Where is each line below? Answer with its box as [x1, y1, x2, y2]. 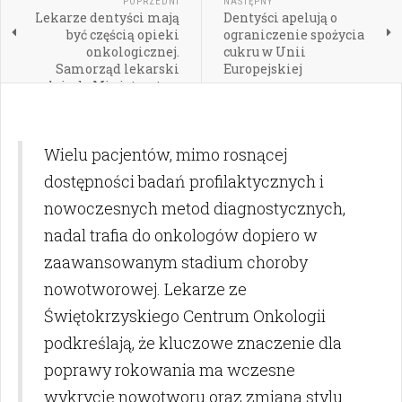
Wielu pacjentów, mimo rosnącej [44, 144, 287, 166]
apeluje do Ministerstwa [25, 77, 179, 95]
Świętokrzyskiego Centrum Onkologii [44, 305, 326, 328]
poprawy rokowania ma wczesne [44, 359, 295, 381]
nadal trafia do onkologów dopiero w [44, 224, 318, 247]
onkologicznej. [85, 43, 179, 61]
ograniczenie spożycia [223, 26, 364, 44]
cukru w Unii [223, 43, 306, 61]
